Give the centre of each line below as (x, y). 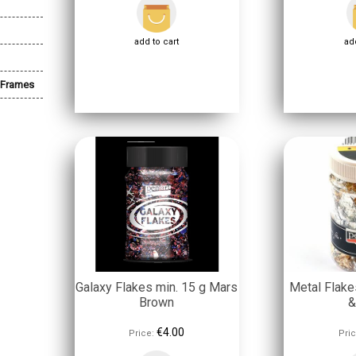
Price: (142, 333)
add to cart (157, 42)
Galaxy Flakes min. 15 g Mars (157, 287)
